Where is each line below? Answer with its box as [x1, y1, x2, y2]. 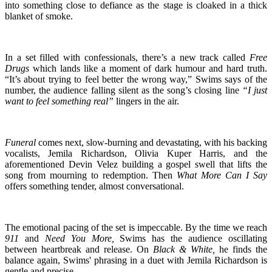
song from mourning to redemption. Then [5, 169, 177, 180]
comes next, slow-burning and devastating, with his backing [36, 137, 267, 148]
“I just [242, 84, 268, 95]
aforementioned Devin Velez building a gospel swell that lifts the [5, 158, 267, 169]
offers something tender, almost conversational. [5, 180, 184, 191]
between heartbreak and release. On [5, 243, 153, 254]
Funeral [5, 137, 36, 148]
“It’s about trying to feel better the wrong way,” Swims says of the [5, 73, 267, 84]
